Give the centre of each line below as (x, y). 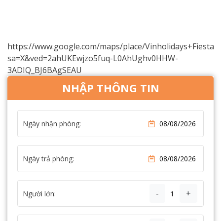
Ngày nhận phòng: (52, 124)
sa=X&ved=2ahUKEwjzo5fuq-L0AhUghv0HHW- (93, 58)
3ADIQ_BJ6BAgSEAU (45, 70)
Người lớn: (39, 193)
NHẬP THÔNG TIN (110, 88)
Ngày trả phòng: (48, 159)
